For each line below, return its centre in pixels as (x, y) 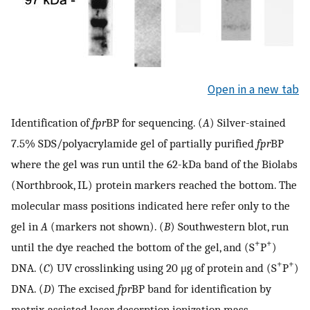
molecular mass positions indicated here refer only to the (151, 205)
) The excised (84, 288)
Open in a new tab (253, 90)
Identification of (52, 122)
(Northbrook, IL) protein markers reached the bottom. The (154, 184)
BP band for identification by (201, 288)
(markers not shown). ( (106, 226)
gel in (26, 226)
